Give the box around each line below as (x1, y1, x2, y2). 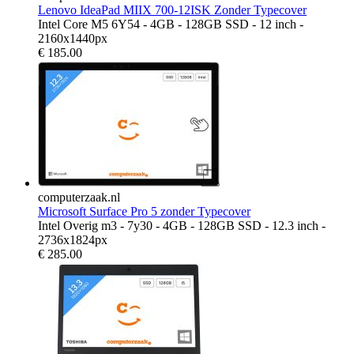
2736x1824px (38, 232, 107, 247)
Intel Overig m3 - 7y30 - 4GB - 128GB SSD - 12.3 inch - (38, 218, 326, 232)
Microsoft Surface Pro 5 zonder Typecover (38, 204, 250, 218)
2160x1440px (38, 31, 107, 45)
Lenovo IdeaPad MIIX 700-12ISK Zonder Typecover (38, 2, 307, 17)
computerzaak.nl (38, 190, 120, 204)
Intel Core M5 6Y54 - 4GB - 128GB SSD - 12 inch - (38, 17, 303, 31)
